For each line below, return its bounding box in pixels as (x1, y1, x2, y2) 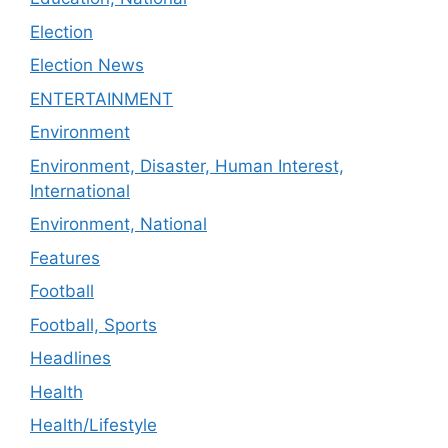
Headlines (30, 348, 111, 368)
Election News (30, 55, 144, 75)
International (30, 180, 130, 201)
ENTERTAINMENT (30, 88, 173, 109)
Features (30, 247, 100, 268)
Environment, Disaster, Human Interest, (30, 155, 344, 176)
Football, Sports (30, 314, 157, 335)
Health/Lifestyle (30, 415, 157, 435)
